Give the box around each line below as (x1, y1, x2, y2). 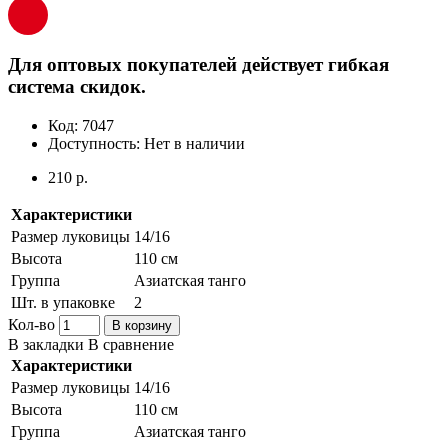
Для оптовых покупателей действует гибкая (8, 54, 389, 76)
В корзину (112, 317, 172, 333)
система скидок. (8, 76, 146, 98)
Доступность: (48, 134, 144, 152)
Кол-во (8, 315, 55, 333)
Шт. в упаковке (11, 293, 115, 311)
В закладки (8, 335, 84, 353)
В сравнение (88, 335, 174, 353)
